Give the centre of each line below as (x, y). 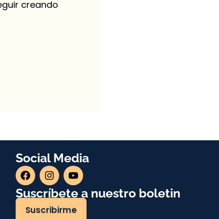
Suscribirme (51, 211)
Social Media (53, 158)
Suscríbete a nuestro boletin (98, 193)
